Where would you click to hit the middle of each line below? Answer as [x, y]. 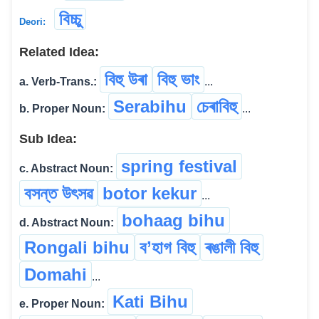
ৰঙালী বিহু [232, 248]
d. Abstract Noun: [67, 223]
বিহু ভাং [178, 80]
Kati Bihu [150, 302]
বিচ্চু [70, 19]
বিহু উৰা [126, 80]
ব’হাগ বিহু [167, 248]
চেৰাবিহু [217, 107]
